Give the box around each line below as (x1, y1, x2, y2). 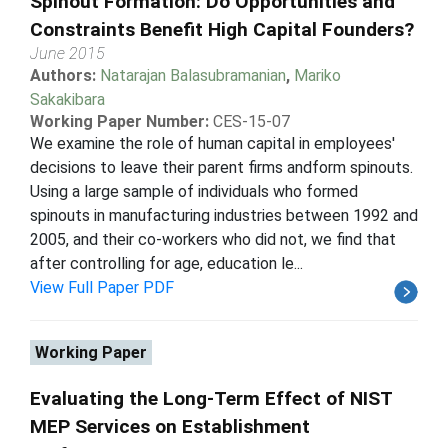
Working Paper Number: (30, 111, 209, 131)
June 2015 (30, 43, 105, 63)
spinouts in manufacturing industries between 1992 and (30, 205, 418, 225)
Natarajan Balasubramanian (100, 65, 286, 85)
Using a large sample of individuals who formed (30, 181, 358, 201)
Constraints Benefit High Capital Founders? (30, 17, 414, 41)
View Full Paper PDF (30, 277, 174, 297)
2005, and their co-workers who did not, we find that (30, 229, 396, 249)
